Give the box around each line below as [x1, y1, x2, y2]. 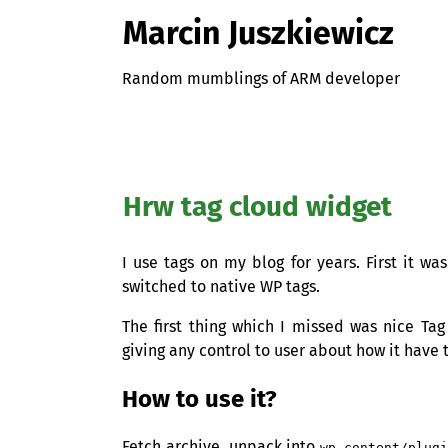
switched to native [122, 277, 260, 297]
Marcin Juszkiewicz [123, 14, 394, 53]
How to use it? [122, 385, 277, 414]
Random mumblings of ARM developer [122, 68, 400, 88]
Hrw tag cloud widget [123, 190, 392, 224]
